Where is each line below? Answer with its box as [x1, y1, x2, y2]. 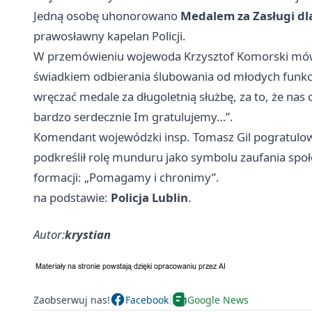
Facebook [125, 292, 169, 306]
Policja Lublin [111, 189, 188, 206]
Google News [187, 292, 249, 306]
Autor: [33, 226, 65, 243]
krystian [65, 226, 111, 243]
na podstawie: [33, 189, 111, 206]
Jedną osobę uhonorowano [33, 8, 180, 24]
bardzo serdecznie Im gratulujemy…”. [33, 109, 233, 125]
